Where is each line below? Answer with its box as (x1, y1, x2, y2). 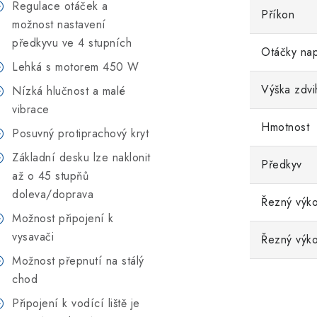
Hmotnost (261, 119, 309, 135)
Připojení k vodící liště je (12, 295, 140, 311)
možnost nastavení (12, 16, 106, 33)
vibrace (12, 101, 50, 117)
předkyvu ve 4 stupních (12, 35, 132, 51)
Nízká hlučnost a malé (12, 83, 126, 99)
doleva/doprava (12, 186, 93, 202)
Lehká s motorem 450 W (12, 59, 139, 75)
